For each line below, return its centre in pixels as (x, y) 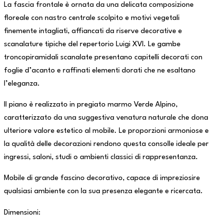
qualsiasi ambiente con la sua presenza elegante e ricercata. (103, 192)
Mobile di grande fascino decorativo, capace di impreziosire (102, 179)
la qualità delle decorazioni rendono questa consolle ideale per (106, 144)
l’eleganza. (22, 84)
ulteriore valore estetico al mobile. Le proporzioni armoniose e (106, 131)
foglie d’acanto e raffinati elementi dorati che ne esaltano (100, 71)
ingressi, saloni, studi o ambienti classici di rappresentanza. (101, 157)
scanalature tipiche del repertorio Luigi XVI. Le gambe (92, 44)
